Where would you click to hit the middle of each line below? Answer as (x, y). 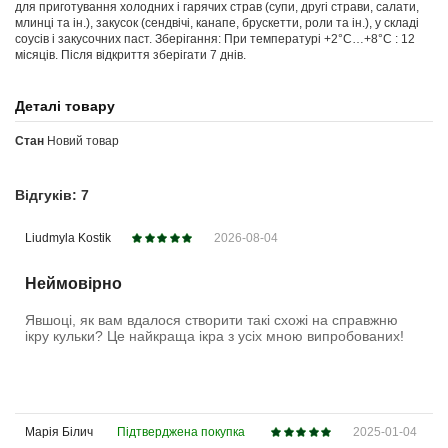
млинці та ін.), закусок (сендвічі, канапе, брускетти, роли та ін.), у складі (217, 22)
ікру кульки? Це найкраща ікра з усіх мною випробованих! (214, 335)
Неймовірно (73, 283)
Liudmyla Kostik (68, 237)
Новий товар (83, 141)
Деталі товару (65, 106)
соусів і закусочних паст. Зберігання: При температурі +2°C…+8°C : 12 (215, 38)
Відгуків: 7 (52, 195)
